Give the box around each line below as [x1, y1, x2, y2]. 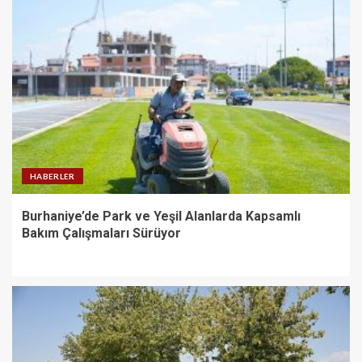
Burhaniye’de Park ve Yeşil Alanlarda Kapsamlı [22, 208, 301, 224]
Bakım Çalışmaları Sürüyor [22, 225, 181, 241]
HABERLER [30, 170, 75, 181]
